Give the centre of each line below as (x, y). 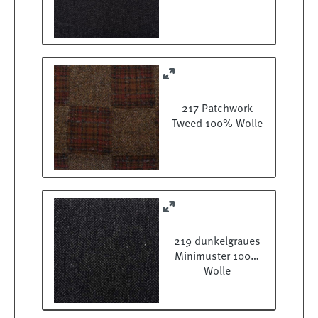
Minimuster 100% (217, 257)
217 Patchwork (217, 110)
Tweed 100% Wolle (217, 125)
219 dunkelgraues (217, 242)
